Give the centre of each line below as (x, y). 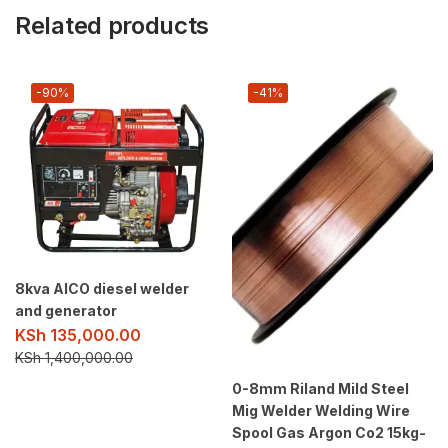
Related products (112, 25)
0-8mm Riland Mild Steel (320, 389)
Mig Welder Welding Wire (321, 411)
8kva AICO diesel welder (102, 288)
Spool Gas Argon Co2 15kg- (329, 433)
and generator (66, 310)
